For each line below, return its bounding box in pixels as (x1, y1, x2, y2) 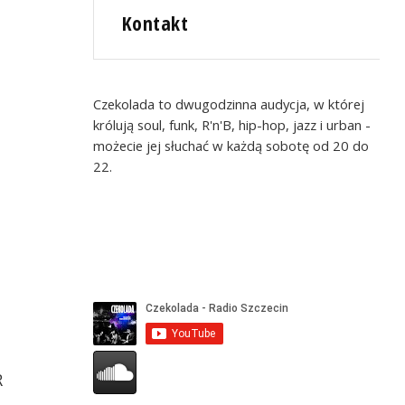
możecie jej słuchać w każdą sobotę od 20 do (93, 136, 370, 155)
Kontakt (122, 10, 189, 37)
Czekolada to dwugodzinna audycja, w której (93, 94, 365, 113)
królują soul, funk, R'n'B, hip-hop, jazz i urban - (93, 115, 372, 134)
